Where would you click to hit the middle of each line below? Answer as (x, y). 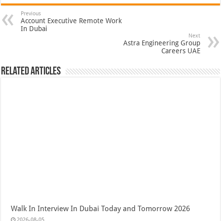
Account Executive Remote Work (72, 20)
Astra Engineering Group (162, 43)
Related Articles (31, 72)
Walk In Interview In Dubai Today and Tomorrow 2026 (101, 208)
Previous (31, 13)
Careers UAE (181, 51)
